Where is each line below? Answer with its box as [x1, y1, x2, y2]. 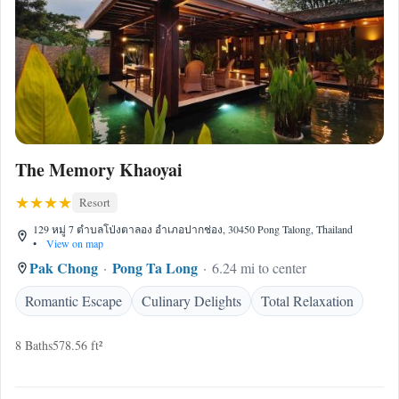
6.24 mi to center [212, 258, 306, 277]
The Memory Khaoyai [15, 157, 183, 183]
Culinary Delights [142, 291, 241, 310]
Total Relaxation [261, 291, 354, 310]
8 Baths [15, 337, 53, 354]
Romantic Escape [25, 291, 122, 310]
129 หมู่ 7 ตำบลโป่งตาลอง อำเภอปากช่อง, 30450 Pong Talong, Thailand [33, 222, 353, 236]
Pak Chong [29, 257, 98, 278]
